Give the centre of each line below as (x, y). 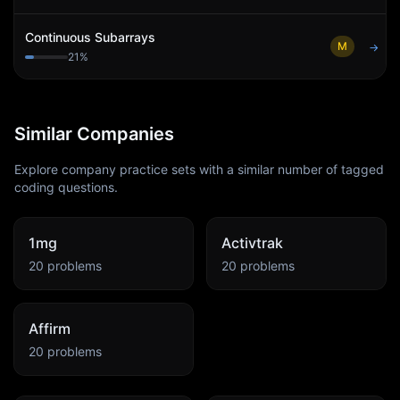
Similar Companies (94, 134)
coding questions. (66, 187)
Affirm (50, 329)
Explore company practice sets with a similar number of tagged (199, 169)
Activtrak (252, 243)
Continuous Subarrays (90, 37)
